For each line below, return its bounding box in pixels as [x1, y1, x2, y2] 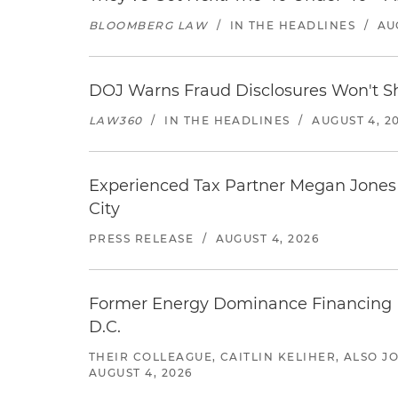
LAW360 [89, 114, 143, 127]
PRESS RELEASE [89, 232, 195, 245]
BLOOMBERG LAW [89, 19, 209, 32]
